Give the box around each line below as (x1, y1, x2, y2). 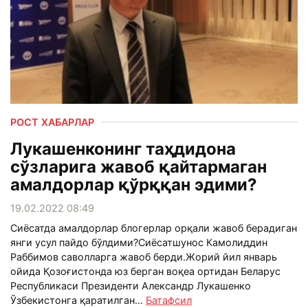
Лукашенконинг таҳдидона (10, 138, 236, 159)
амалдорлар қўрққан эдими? (10, 174, 257, 195)
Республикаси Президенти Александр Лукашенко (10, 279, 251, 291)
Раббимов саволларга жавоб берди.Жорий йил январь (10, 250, 277, 263)
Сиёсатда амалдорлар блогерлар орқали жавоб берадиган (10, 221, 297, 234)
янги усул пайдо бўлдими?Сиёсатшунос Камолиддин (10, 236, 267, 248)
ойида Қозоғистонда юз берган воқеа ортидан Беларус (10, 265, 280, 277)
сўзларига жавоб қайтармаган (10, 156, 267, 177)
